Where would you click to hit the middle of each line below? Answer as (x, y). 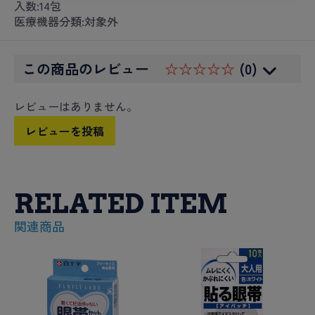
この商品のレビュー (88, 69)
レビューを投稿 (65, 131)
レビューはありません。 (76, 107)
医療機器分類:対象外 (66, 21)
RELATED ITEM (121, 204)
